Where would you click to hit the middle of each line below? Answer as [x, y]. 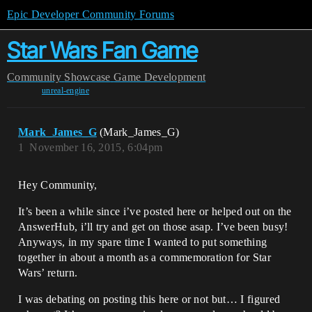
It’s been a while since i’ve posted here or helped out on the [155, 211]
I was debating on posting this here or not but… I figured [149, 299]
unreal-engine [65, 91]
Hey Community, [58, 185]
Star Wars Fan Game [102, 50]
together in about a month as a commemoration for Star [145, 257]
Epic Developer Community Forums [91, 14]
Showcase [87, 77]
